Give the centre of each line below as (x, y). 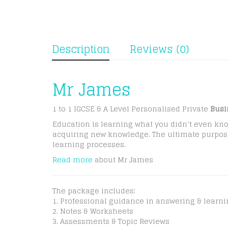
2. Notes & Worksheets (93, 211)
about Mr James (123, 160)
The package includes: (94, 191)
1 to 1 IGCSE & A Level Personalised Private (131, 109)
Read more (73, 160)
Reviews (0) (159, 49)
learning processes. (89, 144)
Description (81, 49)
